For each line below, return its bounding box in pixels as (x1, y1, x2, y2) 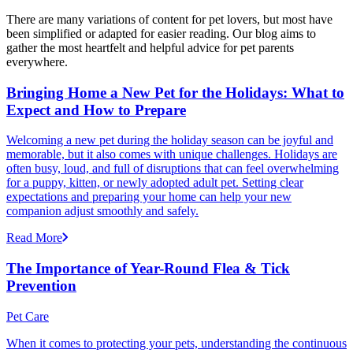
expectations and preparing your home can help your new (6, 190, 292, 204)
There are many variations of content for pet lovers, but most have (6, 13, 333, 27)
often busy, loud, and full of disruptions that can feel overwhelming (6, 162, 339, 176)
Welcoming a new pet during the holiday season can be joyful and (6, 133, 333, 147)
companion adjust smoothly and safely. (6, 204, 199, 218)
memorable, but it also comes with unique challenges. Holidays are (6, 147, 337, 162)
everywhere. (6, 55, 68, 69)
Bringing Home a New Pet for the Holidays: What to (6, 84, 344, 101)
